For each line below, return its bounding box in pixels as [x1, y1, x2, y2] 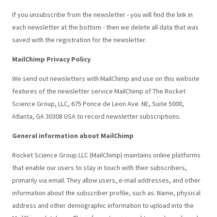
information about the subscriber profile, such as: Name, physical [12, 188, 201, 197]
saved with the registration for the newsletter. [12, 35, 146, 44]
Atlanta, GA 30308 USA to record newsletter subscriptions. [12, 111, 181, 121]
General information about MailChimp [12, 131, 134, 140]
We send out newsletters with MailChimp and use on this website [12, 74, 200, 83]
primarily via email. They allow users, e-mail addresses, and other [12, 175, 201, 185]
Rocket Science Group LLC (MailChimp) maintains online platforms [12, 150, 201, 159]
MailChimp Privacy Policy [12, 54, 91, 63]
